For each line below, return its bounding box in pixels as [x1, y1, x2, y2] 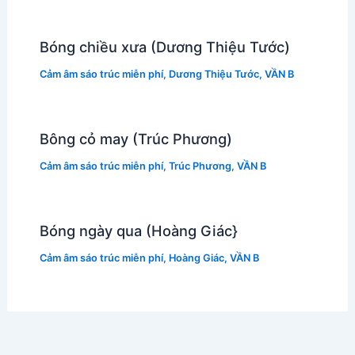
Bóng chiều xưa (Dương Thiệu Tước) [39, 38, 290, 56]
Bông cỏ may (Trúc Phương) [39, 129, 232, 147]
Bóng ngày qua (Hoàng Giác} [39, 221, 238, 239]
